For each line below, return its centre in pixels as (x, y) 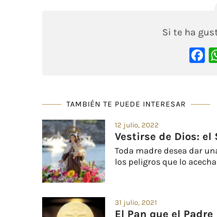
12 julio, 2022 (137, 125)
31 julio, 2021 (136, 202)
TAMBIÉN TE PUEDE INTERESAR (126, 104)
